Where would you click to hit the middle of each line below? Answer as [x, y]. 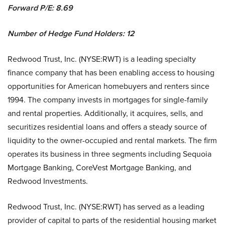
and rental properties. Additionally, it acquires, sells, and [105, 113]
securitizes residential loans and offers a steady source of [107, 127]
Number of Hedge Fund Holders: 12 [71, 34]
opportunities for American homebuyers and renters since [108, 86]
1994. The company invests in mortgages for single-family [108, 100]
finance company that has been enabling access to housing [111, 73]
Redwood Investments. [48, 181]
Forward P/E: [31, 8]
